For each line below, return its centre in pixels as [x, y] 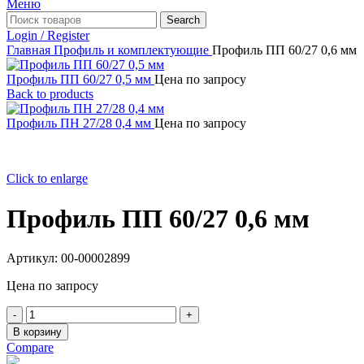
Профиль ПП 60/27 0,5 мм [80, 80]
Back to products [50, 94]
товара [43, 327]
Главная [30, 50]
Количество [58, 313]
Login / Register [48, 36]
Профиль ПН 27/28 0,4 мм [80, 123]
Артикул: [34, 258]
